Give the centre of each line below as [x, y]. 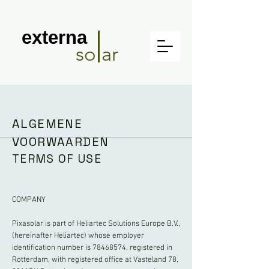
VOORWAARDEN [61, 142]
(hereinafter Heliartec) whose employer [78, 236]
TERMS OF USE [57, 159]
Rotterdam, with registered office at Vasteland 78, [95, 260]
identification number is [52, 248]
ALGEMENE [47, 124]
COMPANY [29, 200]
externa [54, 38]
